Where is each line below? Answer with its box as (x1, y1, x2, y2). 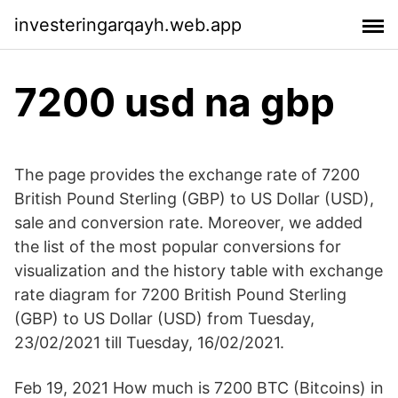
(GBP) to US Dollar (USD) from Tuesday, (14, 309, 314, 328)
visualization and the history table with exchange (14, 261, 383, 280)
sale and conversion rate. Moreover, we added (14, 213, 362, 232)
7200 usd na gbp (14, 78, 335, 126)
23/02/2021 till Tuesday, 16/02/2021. (14, 333, 284, 352)
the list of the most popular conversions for (14, 237, 341, 256)
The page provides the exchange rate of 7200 (14, 165, 360, 184)
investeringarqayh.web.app (14, 13, 242, 36)
